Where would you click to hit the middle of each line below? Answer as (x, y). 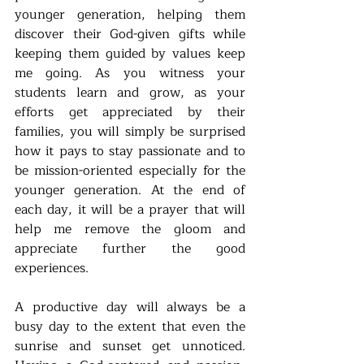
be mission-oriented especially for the (130, 170)
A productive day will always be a (130, 307)
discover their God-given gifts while (130, 34)
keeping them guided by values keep (130, 53)
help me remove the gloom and (130, 229)
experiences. (54, 268)
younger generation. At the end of (130, 190)
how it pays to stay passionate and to (130, 151)
